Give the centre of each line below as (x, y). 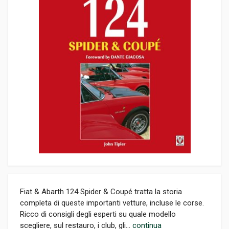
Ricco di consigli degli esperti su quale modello (98, 214)
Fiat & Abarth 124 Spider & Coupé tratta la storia (101, 192)
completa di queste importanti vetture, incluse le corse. (112, 203)
